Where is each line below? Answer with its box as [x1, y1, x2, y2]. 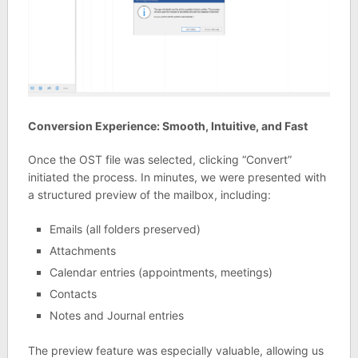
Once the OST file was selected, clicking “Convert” [27, 153, 292, 167]
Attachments [49, 244, 116, 258]
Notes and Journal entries [49, 308, 184, 323]
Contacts [49, 287, 97, 301]
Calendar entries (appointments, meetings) [49, 265, 272, 280]
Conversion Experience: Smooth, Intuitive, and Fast [27, 119, 308, 133]
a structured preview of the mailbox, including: [27, 188, 271, 202]
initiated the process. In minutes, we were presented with [27, 170, 326, 185]
